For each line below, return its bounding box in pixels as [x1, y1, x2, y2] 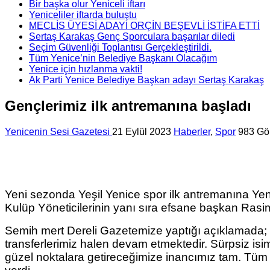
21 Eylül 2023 [112, 126, 171, 137]
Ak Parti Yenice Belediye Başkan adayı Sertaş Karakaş [29, 74, 264, 85]
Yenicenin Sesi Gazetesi [5, 126, 112, 137]
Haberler [174, 126, 210, 137]
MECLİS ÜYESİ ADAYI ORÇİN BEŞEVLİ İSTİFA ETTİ [29, 20, 260, 31]
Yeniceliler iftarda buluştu [29, 9, 137, 20]
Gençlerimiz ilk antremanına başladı [5, 97, 251, 114]
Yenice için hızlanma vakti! [29, 63, 142, 74]
